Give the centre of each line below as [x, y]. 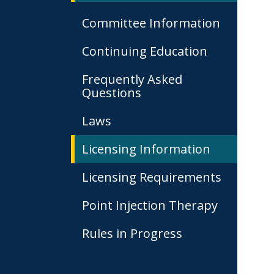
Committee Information [151, 23]
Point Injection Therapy [150, 205]
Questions [112, 93]
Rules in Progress [132, 233]
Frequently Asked [132, 79]
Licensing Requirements [152, 177]
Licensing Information [146, 149]
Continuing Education [145, 51]
